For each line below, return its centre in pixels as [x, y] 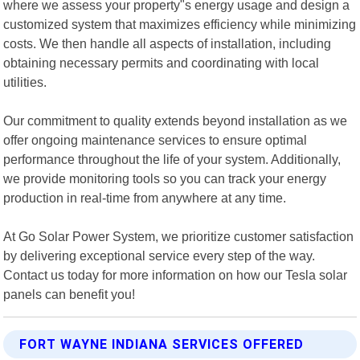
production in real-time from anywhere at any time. [145, 197]
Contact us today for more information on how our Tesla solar [176, 274]
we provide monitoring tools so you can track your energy [165, 178]
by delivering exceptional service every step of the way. [160, 255]
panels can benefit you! [70, 294]
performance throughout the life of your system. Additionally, [172, 159]
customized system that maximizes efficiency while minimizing [180, 24]
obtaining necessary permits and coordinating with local [162, 62]
